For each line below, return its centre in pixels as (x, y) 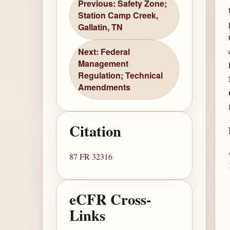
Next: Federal (104, 52)
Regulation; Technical (121, 75)
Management (103, 64)
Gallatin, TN (101, 27)
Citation (95, 131)
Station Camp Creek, (118, 15)
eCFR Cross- (111, 199)
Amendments (104, 87)
